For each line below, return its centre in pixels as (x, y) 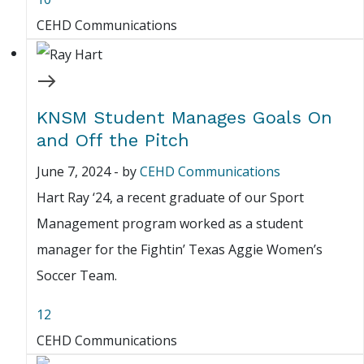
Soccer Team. (77, 275)
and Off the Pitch (113, 140)
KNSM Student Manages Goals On (184, 117)
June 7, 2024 (74, 171)
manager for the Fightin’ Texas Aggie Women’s (180, 249)
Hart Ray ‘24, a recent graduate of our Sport (170, 197)
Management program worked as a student (170, 223)
